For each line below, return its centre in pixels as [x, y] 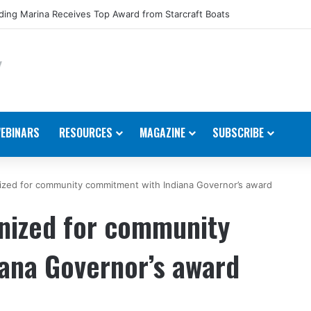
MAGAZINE [162, 132]
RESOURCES [86, 132]
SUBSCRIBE [238, 132]
